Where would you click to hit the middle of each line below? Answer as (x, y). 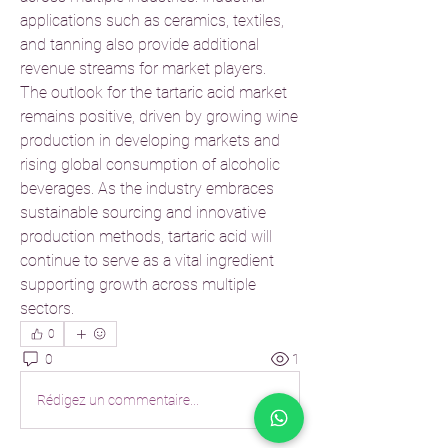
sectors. (47, 308)
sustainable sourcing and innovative (143, 212)
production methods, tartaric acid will (146, 236)
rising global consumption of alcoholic (150, 164)
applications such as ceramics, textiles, (152, 20)
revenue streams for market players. (143, 68)
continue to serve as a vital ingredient (147, 260)
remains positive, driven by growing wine (159, 116)
